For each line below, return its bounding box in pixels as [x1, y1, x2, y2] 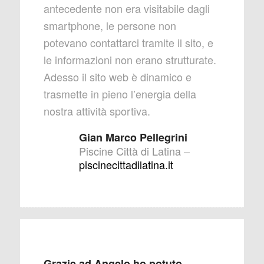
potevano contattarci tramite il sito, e [43, 35, 213, 51]
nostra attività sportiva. [43, 103, 150, 119]
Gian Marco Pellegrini [78, 129, 187, 145]
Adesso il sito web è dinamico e [43, 69, 192, 85]
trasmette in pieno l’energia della [43, 86, 196, 102]
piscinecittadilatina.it [78, 156, 173, 172]
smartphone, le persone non [43, 18, 176, 34]
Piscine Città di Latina [78, 143, 181, 159]
